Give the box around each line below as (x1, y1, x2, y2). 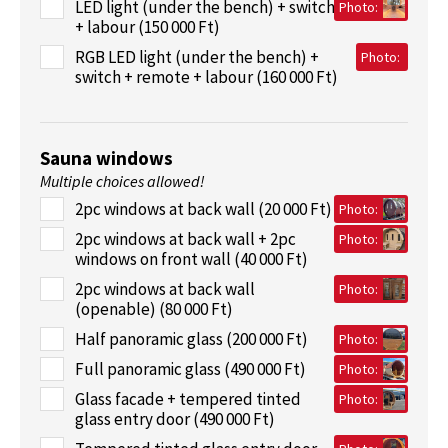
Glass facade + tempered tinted (75, 388, 301, 410)
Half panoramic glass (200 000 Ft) (75, 328, 308, 350)
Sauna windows (40, 146, 173, 170)
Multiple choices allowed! (40, 171, 205, 191)
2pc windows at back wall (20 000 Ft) (75, 198, 332, 220)
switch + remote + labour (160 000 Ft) (75, 66, 338, 88)
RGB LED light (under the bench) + (75, 46, 319, 68)
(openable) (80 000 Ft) (75, 298, 233, 320)
